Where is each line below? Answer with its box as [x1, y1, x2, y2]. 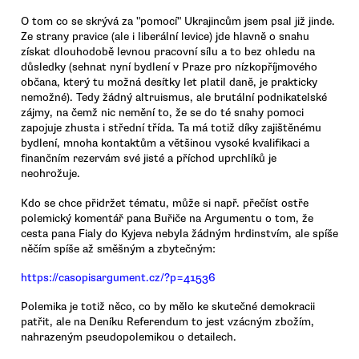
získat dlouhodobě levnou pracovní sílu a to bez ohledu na [21, 45, 315, 59]
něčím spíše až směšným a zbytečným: [21, 241, 216, 256]
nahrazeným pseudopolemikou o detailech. [21, 330, 236, 345]
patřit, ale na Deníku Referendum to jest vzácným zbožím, [21, 315, 314, 329]
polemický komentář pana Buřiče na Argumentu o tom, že [21, 211, 313, 225]
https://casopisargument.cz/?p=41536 [21, 271, 216, 285]
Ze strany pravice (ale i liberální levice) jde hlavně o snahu [21, 30, 309, 44]
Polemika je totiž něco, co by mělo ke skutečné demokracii [21, 300, 315, 314]
